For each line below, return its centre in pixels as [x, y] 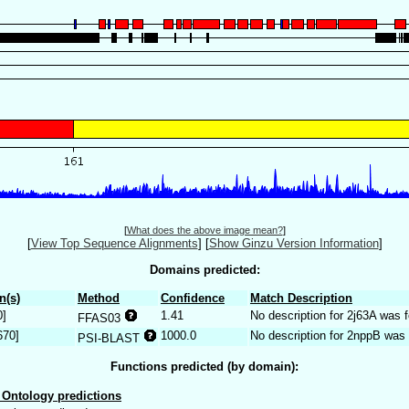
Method [99, 298]
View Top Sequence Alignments [114, 244]
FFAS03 [101, 318]
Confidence [193, 298]
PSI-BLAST [110, 338]
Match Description [301, 298]
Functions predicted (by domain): [204, 367]
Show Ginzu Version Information [294, 244]
